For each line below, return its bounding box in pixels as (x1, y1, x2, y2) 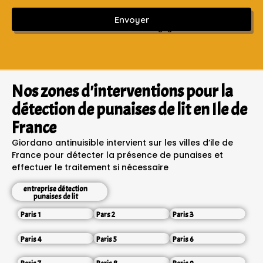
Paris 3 (172, 210, 194, 220)
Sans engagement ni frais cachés (129, 23, 251, 33)
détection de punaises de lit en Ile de (12, 99, 247, 121)
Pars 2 (96, 210, 116, 220)
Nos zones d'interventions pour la (12, 80, 233, 103)
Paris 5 (96, 234, 117, 244)
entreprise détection (23, 184, 88, 194)
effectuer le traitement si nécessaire (12, 161, 168, 174)
